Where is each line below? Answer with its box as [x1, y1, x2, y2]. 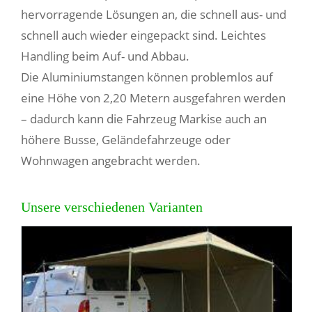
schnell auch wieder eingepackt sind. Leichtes [21, 27, 266, 44]
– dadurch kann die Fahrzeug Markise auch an [21, 111, 267, 127]
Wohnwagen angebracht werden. [21, 153, 201, 169]
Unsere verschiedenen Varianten [21, 199, 203, 215]
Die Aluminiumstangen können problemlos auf [21, 69, 273, 86]
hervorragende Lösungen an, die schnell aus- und [21, 6, 286, 23]
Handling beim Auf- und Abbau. [21, 48, 189, 65]
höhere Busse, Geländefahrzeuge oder [21, 132, 231, 148]
